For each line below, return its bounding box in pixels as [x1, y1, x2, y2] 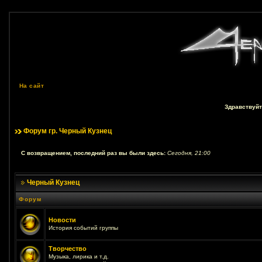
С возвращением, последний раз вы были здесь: [20, 150, 167, 156]
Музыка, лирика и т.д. [48, 253, 109, 260]
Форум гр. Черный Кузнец [23, 127, 112, 135]
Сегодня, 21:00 [167, 150, 211, 156]
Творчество [48, 245, 87, 252]
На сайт [19, 82, 44, 89]
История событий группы [48, 225, 118, 231]
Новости [48, 216, 76, 223]
